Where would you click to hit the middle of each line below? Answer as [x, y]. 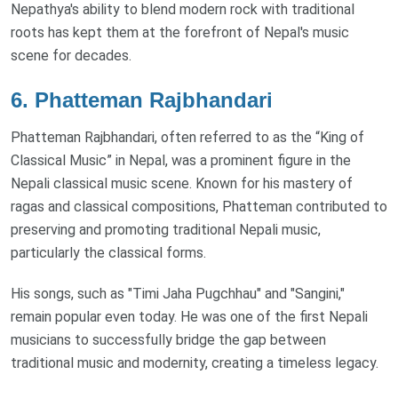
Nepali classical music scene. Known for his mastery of [182, 184]
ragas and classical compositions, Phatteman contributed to [199, 207]
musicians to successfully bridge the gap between [168, 340]
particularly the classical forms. [108, 253]
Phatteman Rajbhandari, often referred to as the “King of [187, 138]
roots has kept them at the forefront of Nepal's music [180, 32]
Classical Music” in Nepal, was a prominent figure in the [181, 161]
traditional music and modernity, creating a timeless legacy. [195, 363]
